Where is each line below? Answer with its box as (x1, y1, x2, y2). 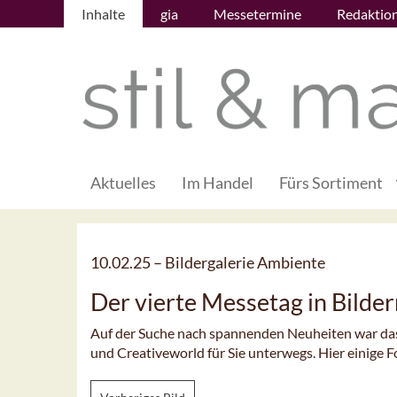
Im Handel (182, 173, 253, 193)
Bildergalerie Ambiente (165, 253, 325, 273)
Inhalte (82, 5, 125, 22)
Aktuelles (90, 173, 156, 193)
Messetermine (214, 5, 301, 22)
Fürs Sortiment (279, 173, 383, 193)
